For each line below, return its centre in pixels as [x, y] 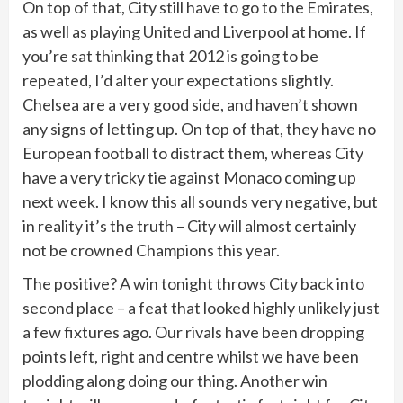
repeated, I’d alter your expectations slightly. [178, 80]
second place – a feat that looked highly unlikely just [201, 307]
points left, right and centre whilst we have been [191, 356]
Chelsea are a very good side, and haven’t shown [190, 104]
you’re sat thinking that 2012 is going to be [170, 55]
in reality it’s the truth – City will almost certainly [189, 225]
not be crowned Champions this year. [151, 250]
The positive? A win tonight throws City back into [193, 283]
